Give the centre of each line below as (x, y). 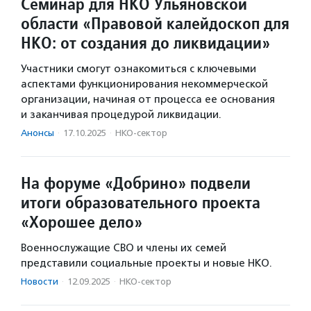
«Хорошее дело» (82, 222)
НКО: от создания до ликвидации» (145, 43)
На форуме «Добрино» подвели (136, 183)
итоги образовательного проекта (141, 202)
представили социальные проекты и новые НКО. (146, 263)
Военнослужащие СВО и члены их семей (124, 248)
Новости (40, 281)
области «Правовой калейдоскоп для (155, 23)
